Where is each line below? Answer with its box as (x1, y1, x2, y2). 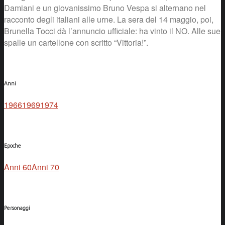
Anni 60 (4, 161, 32, 173)
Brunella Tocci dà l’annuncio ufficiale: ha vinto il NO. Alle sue (4, 25, 220, 37)
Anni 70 (32, 161, 59, 173)
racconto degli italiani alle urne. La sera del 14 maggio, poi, (4, 13, 213, 25)
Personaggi (4, 204, 30, 211)
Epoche (4, 142, 21, 149)
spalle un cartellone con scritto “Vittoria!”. (4, 36, 148, 48)
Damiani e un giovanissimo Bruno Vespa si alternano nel (4, 2, 206, 14)
